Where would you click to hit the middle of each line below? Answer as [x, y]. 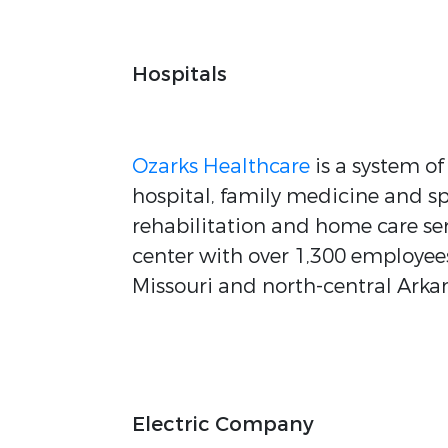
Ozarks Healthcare [221, 166]
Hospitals [179, 74]
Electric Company [223, 424]
